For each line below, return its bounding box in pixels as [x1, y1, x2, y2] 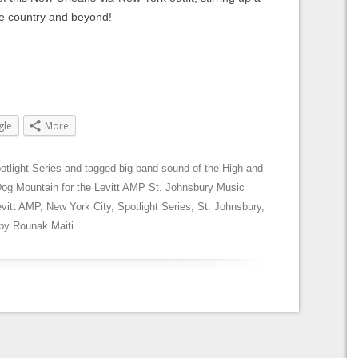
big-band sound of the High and [119, 162, 263, 175]
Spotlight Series [117, 201, 191, 213]
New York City [46, 201, 111, 213]
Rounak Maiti [13, 220, 74, 233]
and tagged [62, 162, 119, 175]
